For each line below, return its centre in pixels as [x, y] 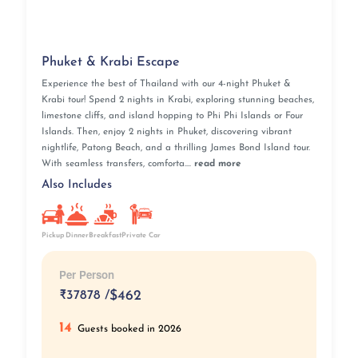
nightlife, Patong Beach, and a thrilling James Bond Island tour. [175, 148]
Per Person [86, 275]
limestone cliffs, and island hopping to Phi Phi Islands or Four [172, 116]
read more [217, 164]
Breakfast [105, 235]
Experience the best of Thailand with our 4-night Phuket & [166, 84]
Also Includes [76, 185]
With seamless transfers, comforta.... [117, 164]
